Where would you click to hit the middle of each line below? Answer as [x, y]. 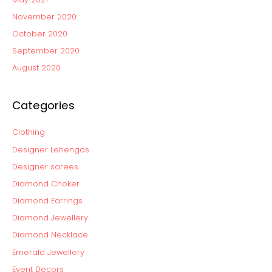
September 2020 [46, 51]
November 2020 [44, 16]
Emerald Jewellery [48, 252]
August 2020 [36, 68]
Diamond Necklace [50, 235]
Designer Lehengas [51, 149]
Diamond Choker [46, 183]
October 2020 [40, 33]
